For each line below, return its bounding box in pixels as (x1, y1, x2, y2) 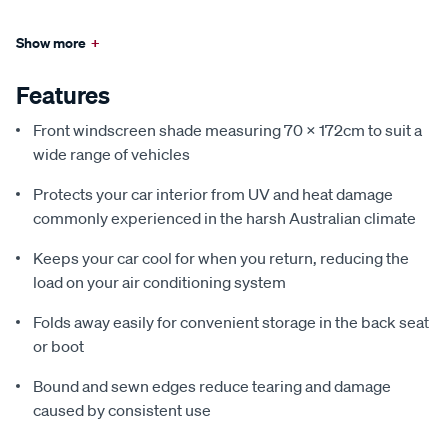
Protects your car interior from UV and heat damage (33, 184, 393, 205)
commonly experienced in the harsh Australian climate (33, 208, 416, 229)
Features (16, 80, 110, 111)
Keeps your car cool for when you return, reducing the (33, 248, 409, 269)
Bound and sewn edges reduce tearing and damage (33, 376, 391, 397)
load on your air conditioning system (33, 272, 286, 293)
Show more (16, 33, 86, 53)
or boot (33, 336, 84, 357)
